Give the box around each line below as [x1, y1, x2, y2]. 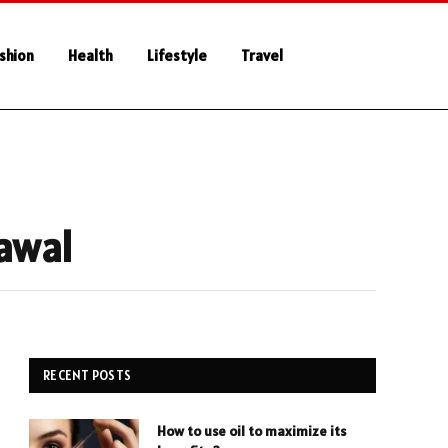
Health [67, 46, 113, 65]
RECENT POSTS [43, 367, 132, 384]
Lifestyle [146, 46, 207, 65]
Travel [240, 46, 283, 65]
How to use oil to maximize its [157, 422, 346, 440]
